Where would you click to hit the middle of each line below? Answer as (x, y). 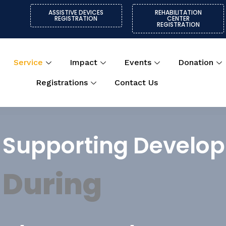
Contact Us (136, 82)
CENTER (178, 18)
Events (138, 62)
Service (29, 62)
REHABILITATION (178, 12)
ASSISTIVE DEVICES (76, 12)
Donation (196, 62)
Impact (84, 62)
